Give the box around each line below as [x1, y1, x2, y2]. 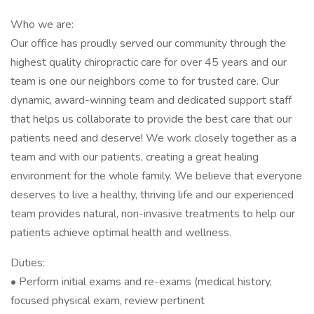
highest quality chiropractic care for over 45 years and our [11, 55, 287, 70]
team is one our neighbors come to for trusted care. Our [11, 74, 279, 89]
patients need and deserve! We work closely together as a [11, 130, 296, 146]
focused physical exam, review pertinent [11, 293, 205, 308]
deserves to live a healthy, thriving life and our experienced [11, 187, 294, 203]
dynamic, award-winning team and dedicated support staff [11, 93, 292, 108]
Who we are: [11, 17, 74, 32]
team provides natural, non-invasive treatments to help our [11, 206, 295, 221]
